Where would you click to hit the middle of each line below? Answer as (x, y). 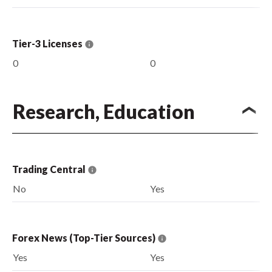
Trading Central (50, 169)
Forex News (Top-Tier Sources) (85, 237)
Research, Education (104, 111)
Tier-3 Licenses (48, 43)
